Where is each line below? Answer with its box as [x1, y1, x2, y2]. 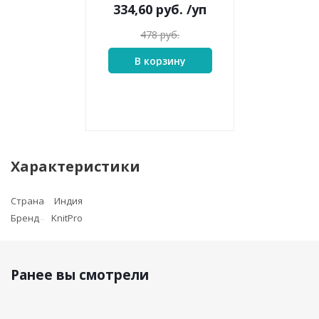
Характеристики [11, 157, 140, 176]
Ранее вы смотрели [11, 266, 149, 284]
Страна [11, 194, 44, 207]
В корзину [134, 53, 186, 68]
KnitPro [51, 211, 83, 224]
